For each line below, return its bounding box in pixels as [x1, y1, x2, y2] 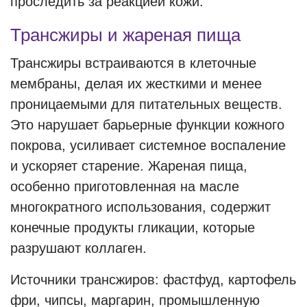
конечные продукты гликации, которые [10, 220, 255, 235]
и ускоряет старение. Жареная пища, [10, 158, 247, 173]
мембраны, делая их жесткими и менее [10, 76, 262, 91]
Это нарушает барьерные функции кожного [10, 117, 284, 132]
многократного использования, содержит [10, 199, 271, 214]
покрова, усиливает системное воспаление [10, 138, 286, 153]
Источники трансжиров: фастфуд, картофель [10, 272, 296, 287]
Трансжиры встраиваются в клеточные [10, 56, 256, 71]
